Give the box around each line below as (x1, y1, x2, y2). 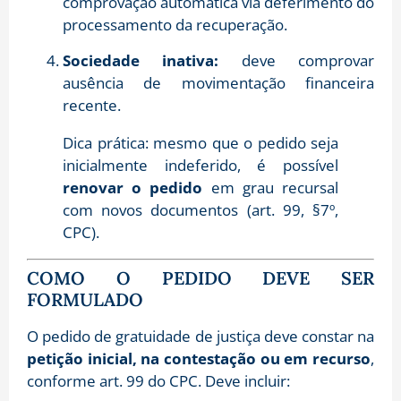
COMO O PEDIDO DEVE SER (27, 266, 374, 289)
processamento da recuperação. (63, 14, 287, 36)
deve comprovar (218, 49, 375, 71)
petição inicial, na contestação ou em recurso (27, 347, 371, 369)
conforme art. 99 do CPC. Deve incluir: (27, 370, 290, 391)
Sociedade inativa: (63, 49, 219, 71)
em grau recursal (202, 176, 339, 198)
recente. (63, 94, 121, 115)
